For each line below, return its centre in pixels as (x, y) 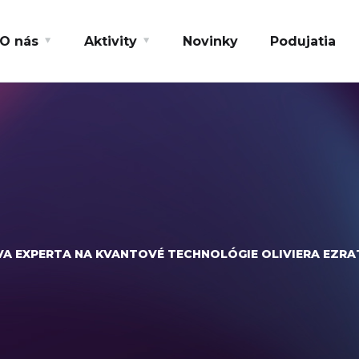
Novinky (210, 41)
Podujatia (303, 41)
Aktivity (110, 41)
